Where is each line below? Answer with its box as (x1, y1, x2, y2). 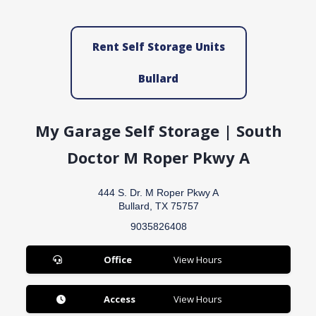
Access (104, 292, 136, 305)
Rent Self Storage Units (92, 39, 225, 54)
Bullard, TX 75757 (118, 200, 199, 212)
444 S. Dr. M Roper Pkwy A (98, 187, 219, 199)
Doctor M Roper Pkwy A (67, 147, 250, 168)
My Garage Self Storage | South (35, 120, 282, 141)
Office (103, 253, 132, 266)
